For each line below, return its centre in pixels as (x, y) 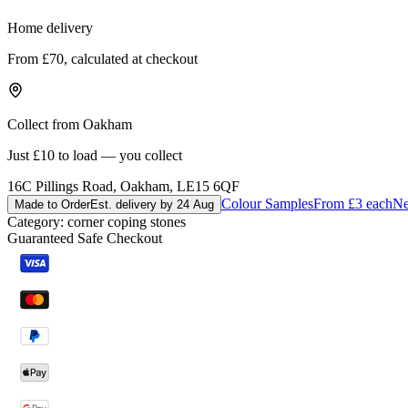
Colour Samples (267, 203)
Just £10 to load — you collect (95, 155)
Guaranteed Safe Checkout (85, 238)
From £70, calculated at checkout (102, 58)
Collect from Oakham (70, 124)
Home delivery (50, 27)
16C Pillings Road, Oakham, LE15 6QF (123, 186)
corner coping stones (127, 221)
